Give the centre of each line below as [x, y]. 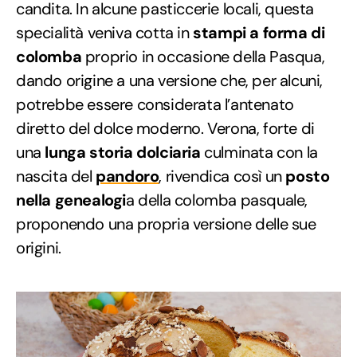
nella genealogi [71, 200]
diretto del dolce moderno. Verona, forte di [165, 129]
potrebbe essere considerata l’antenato [155, 105]
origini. [39, 248]
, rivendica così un [220, 177]
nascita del [56, 177]
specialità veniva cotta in [103, 33]
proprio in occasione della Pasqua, [203, 57]
